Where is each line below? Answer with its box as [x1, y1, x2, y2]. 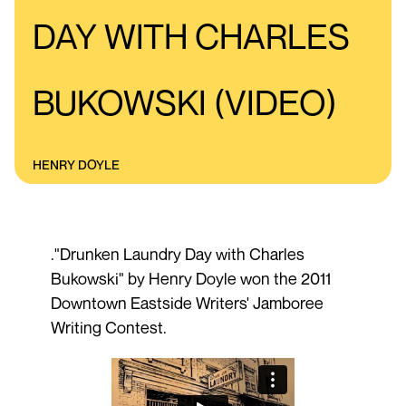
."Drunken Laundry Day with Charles [50, 243, 304, 264]
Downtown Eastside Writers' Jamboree [50, 292, 324, 313]
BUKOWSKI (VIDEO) [33, 81, 337, 123]
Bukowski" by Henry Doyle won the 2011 [50, 267, 331, 288]
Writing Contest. [50, 316, 170, 337]
